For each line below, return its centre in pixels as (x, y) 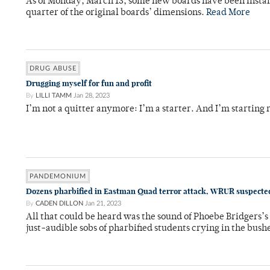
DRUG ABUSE (53, 68)
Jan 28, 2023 (92, 96)
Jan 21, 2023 (103, 203)
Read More (228, 13)
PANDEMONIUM (58, 176)
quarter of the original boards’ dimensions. (116, 13)
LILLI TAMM (54, 96)
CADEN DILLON (59, 203)
